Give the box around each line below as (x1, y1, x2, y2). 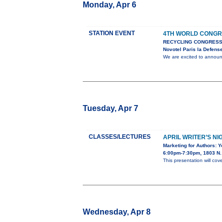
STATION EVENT (89, 30, 135, 37)
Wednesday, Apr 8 (83, 208, 151, 217)
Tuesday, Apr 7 (83, 104, 138, 113)
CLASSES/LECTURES (89, 133, 151, 141)
